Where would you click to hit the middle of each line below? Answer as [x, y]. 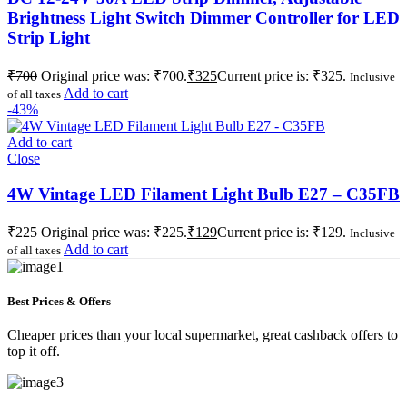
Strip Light [49, 38]
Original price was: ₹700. [114, 76]
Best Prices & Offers [59, 301]
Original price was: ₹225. [114, 232]
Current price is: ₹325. [282, 76]
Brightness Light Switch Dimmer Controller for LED [203, 18]
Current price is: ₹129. [282, 232]
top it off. [34, 352]
